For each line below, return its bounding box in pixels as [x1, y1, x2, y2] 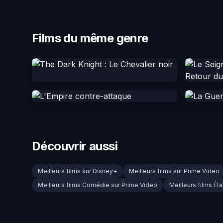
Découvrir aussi [32, 139, 117, 154]
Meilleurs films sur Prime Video [129, 167, 220, 175]
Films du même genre [32, 31, 148, 46]
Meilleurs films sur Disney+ [38, 167, 117, 175]
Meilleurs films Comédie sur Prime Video [38, 181, 157, 189]
